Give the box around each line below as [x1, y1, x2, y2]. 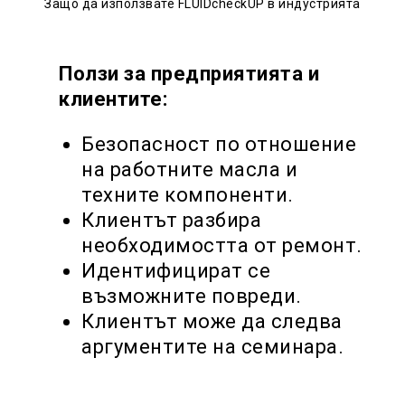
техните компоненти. [81, 184, 294, 206]
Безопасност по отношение [81, 133, 356, 155]
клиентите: [59, 88, 167, 110]
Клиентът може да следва [81, 310, 343, 333]
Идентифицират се [81, 259, 270, 282]
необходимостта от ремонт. [81, 234, 363, 257]
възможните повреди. [81, 285, 302, 307]
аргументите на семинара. [81, 335, 344, 358]
